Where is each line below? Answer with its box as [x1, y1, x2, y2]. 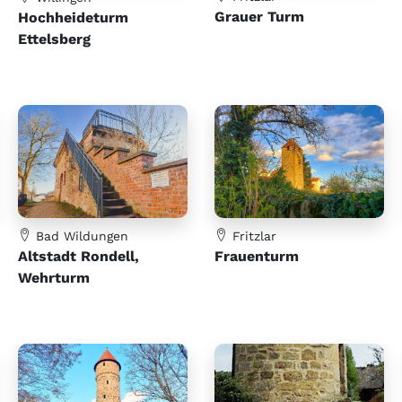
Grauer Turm [214, 8, 304, 26]
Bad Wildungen [31, 228, 128, 243]
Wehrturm [18, 268, 90, 286]
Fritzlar [228, 228, 276, 243]
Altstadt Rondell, [18, 247, 139, 265]
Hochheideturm [18, 8, 128, 26]
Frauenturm [214, 247, 299, 265]
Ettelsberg [18, 30, 91, 48]
